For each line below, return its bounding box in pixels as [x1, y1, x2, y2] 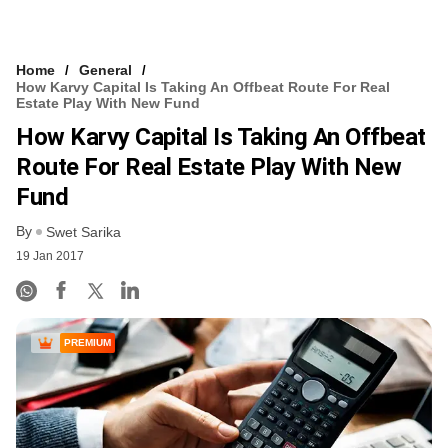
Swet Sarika [46, 224, 121, 241]
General [79, 61, 132, 78]
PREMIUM [64, 337, 111, 349]
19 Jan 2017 [16, 249, 84, 264]
